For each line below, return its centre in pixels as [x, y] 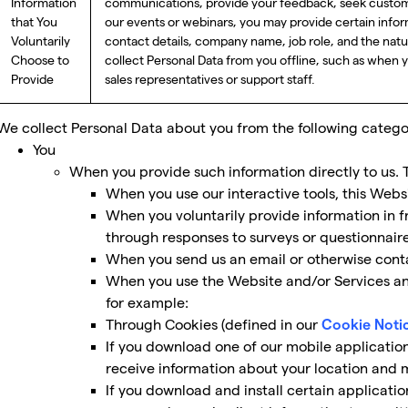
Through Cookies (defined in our [214, 325]
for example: [147, 303]
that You [34, 22]
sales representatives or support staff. [210, 79]
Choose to [40, 60]
